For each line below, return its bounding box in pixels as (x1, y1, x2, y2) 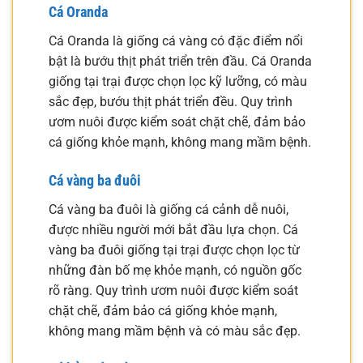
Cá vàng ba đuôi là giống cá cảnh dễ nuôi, (49, 201, 288, 217)
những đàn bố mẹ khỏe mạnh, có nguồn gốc (49, 262, 301, 278)
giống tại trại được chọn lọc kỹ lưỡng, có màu (49, 73, 307, 89)
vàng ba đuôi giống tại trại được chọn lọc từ (49, 241, 300, 258)
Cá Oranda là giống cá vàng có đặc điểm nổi (49, 32, 303, 49)
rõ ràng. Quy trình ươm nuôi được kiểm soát (49, 282, 298, 298)
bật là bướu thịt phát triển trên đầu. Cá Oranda (49, 53, 312, 69)
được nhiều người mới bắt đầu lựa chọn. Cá (49, 221, 298, 237)
